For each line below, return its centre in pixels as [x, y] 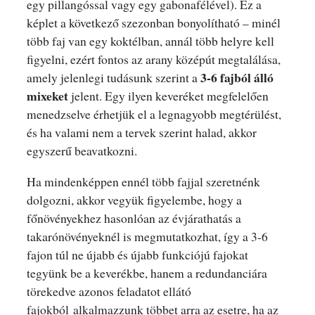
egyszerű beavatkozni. [82, 150]
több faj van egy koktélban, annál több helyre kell [150, 40]
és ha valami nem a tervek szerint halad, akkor [141, 132]
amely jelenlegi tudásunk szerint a [113, 77]
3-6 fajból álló [237, 77]
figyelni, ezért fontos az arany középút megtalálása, [153, 59]
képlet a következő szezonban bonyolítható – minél [153, 22]
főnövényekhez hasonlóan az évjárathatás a [134, 218]
